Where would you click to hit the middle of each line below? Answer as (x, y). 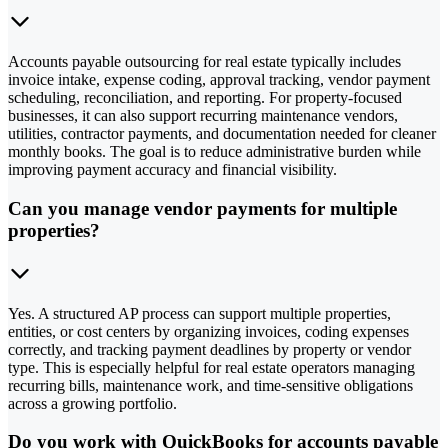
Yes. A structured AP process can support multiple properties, (199, 313)
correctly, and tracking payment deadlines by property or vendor (209, 349)
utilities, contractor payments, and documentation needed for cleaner (222, 134)
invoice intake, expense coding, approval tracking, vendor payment (219, 80)
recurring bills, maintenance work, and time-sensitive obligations (210, 385)
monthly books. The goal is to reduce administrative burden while (214, 152)
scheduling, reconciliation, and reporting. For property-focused (205, 98)
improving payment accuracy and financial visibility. (172, 170)
